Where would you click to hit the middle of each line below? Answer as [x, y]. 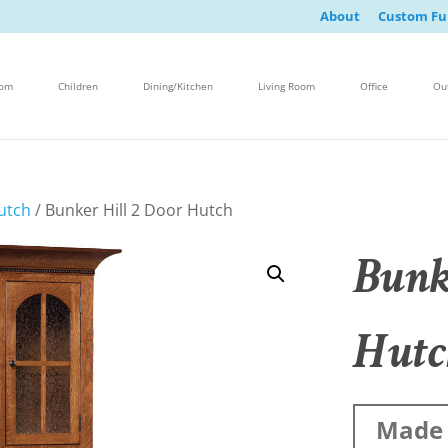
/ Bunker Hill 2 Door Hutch [132, 209]
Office [374, 85]
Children [78, 85]
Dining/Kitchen [178, 85]
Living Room [286, 85]
